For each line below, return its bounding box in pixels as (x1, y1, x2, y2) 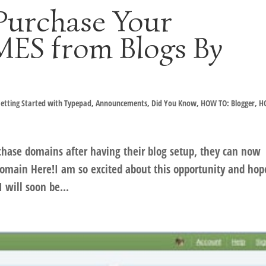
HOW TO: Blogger (201, 97, 255, 109)
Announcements (96, 97, 148, 109)
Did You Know (151, 97, 197, 109)
